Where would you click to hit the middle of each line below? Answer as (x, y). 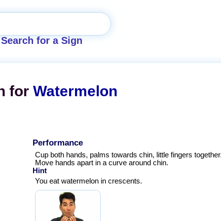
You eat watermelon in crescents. (89, 181)
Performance (58, 142)
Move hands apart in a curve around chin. (102, 163)
